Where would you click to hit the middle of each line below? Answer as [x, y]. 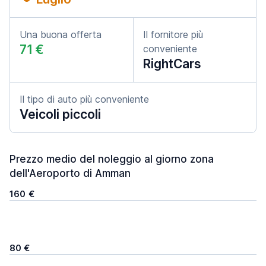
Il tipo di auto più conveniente [84, 99]
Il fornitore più [173, 34]
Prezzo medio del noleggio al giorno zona [112, 159]
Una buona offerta [61, 34]
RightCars [172, 64]
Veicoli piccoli [60, 114]
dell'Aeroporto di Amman [70, 173]
